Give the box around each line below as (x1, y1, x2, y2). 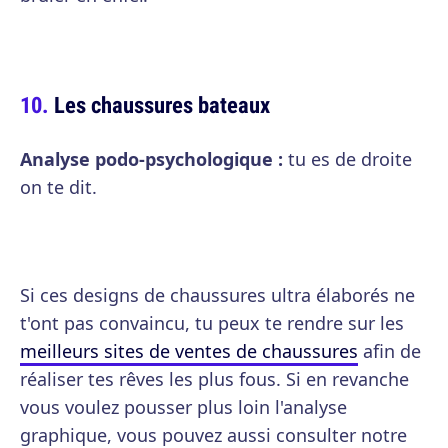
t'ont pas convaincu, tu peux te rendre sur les (20, 311, 404, 335)
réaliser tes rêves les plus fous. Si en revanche (20, 367, 409, 391)
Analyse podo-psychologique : (20, 147, 283, 171)
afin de (358, 339, 421, 363)
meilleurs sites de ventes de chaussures (20, 339, 358, 363)
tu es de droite (283, 147, 412, 171)
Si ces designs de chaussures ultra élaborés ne (20, 283, 415, 307)
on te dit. (20, 175, 97, 199)
